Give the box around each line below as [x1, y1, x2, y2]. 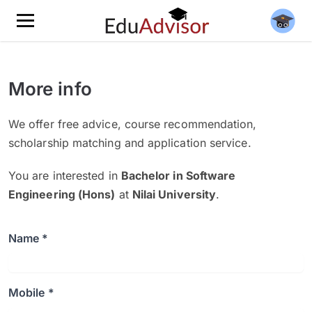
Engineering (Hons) [8, 187, 116, 201]
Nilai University [132, 187, 217, 201]
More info [8, 78, 92, 100]
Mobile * [8, 286, 54, 299]
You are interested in [8, 169, 121, 182]
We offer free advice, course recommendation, [8, 117, 257, 131]
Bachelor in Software [120, 169, 236, 182]
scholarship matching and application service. [8, 136, 251, 150]
